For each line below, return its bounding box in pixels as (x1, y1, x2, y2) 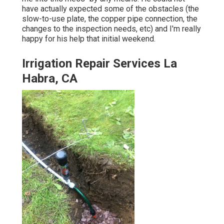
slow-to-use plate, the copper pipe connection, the (22, 13, 197, 23)
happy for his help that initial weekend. (22, 33, 155, 43)
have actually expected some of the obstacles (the (22, 3, 199, 13)
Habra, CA (22, 71, 77, 85)
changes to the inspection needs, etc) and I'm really (22, 23, 201, 33)
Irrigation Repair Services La (22, 56, 177, 70)
